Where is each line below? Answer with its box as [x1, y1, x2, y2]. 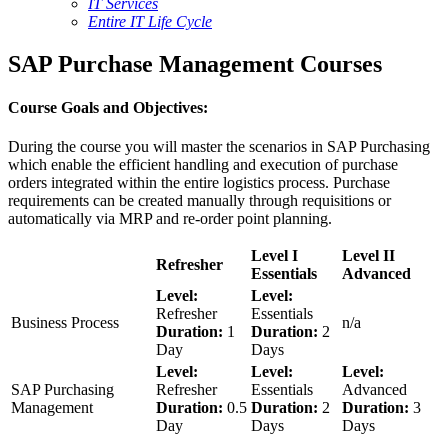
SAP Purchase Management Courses [8, 50, 382, 77]
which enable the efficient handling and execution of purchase [8, 156, 398, 174]
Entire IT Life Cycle [88, 13, 212, 30]
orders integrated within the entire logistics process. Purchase [8, 174, 390, 192]
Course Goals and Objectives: [8, 99, 208, 117]
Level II [342, 247, 395, 265]
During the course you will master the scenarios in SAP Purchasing [8, 138, 430, 156]
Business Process [11, 314, 119, 332]
